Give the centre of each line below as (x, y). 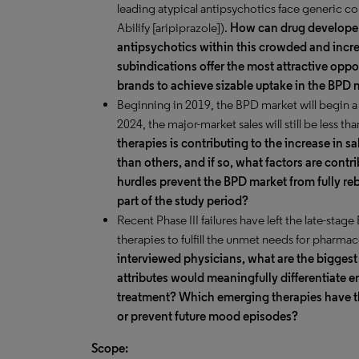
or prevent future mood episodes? (208, 316)
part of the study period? (183, 201)
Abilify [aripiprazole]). (173, 28)
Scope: (110, 348)
